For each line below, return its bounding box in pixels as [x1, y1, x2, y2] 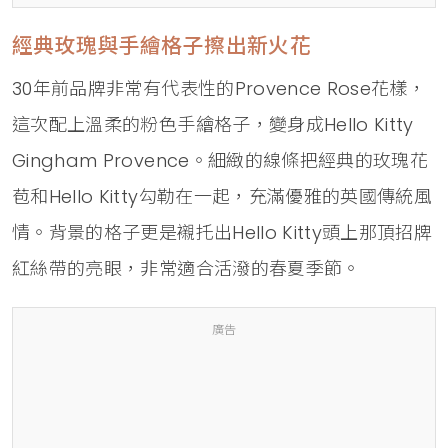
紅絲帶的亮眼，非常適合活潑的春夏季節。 [12, 255, 361, 281]
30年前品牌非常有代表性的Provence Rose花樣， [12, 75, 427, 101]
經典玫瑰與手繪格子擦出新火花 [12, 30, 311, 60]
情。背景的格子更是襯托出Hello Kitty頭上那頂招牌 [12, 219, 433, 245]
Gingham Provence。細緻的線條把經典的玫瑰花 [12, 147, 429, 173]
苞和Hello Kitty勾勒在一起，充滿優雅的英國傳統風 [12, 183, 433, 209]
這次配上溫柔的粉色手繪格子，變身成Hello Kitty [12, 111, 414, 137]
